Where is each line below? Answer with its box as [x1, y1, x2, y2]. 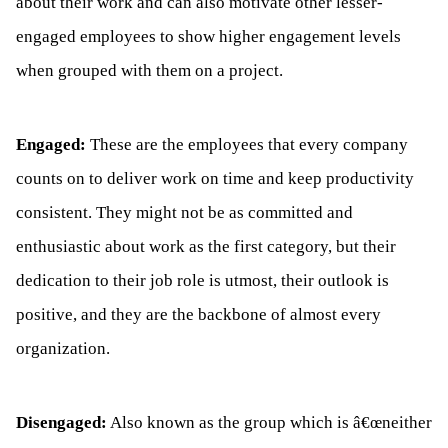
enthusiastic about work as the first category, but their [16, 236, 396, 256]
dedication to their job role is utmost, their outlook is [16, 270, 389, 290]
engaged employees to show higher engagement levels [16, 26, 401, 46]
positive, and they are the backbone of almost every [16, 304, 381, 324]
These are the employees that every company [86, 134, 408, 154]
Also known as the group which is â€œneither [107, 412, 432, 432]
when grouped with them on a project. [16, 60, 283, 80]
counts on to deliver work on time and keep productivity [16, 168, 414, 188]
